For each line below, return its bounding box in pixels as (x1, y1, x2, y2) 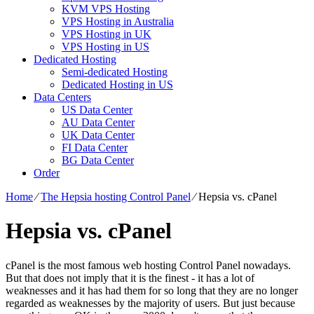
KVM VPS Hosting (62, 2, 150, 15)
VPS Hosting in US (62, 40, 149, 53)
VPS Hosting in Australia (62, 15, 174, 27)
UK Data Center (62, 128, 135, 141)
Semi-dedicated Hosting (62, 65, 168, 78)
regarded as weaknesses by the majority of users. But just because (6, 296, 295, 309)
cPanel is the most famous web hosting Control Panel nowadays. (6, 259, 291, 271)
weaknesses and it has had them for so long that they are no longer (6, 284, 298, 296)
